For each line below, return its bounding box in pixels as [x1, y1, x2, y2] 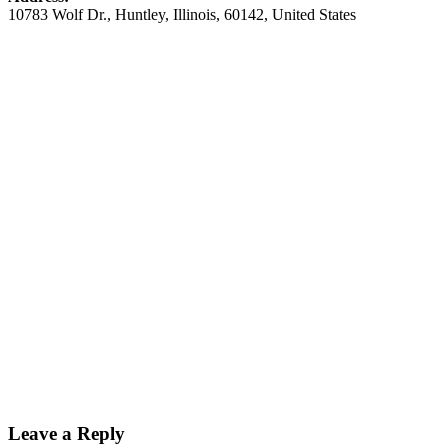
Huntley [115, 6, 165, 24]
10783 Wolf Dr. [8, 6, 107, 24]
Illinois [173, 6, 216, 24]
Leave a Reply [8, 423, 125, 445]
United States [272, 6, 356, 24]
